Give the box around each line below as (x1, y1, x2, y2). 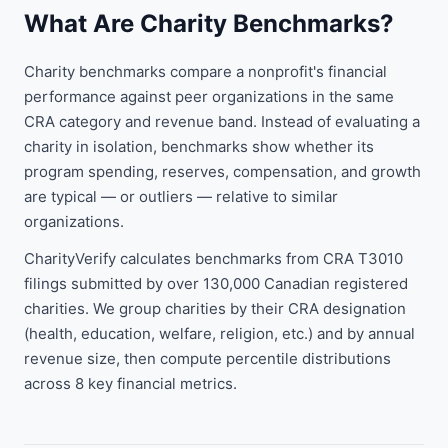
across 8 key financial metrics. (24, 374, 237, 393)
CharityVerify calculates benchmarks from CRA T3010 (24, 249, 403, 268)
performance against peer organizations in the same (24, 87, 394, 106)
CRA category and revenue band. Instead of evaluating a (24, 112, 420, 131)
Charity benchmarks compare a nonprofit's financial (24, 62, 387, 81)
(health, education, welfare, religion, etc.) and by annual (24, 324, 415, 343)
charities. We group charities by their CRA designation (24, 299, 406, 318)
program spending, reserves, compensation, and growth (24, 162, 421, 181)
